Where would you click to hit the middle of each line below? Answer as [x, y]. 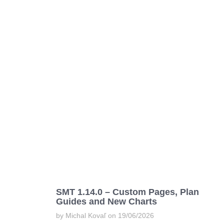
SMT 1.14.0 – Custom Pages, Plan [127, 192]
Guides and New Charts [106, 202]
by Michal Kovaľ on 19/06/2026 [105, 216]
